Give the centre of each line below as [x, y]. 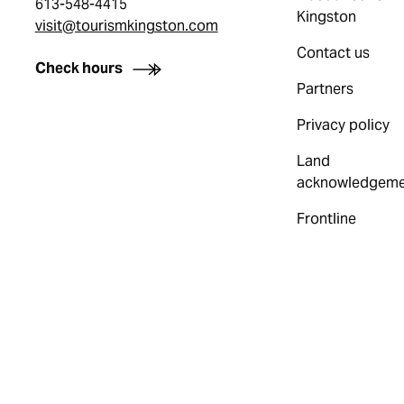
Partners [325, 89]
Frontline [326, 219]
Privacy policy [343, 125]
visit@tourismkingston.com [126, 26]
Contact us [333, 53]
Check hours [78, 68]
